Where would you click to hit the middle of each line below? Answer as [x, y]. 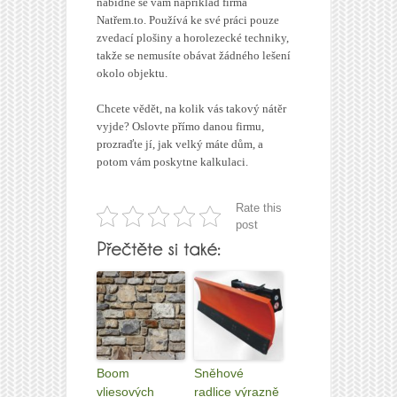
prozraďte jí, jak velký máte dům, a [180, 144]
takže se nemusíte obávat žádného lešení [194, 55]
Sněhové [219, 373]
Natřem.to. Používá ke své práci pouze [188, 19]
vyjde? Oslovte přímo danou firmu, [180, 126]
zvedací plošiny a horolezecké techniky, [193, 37]
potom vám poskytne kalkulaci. [172, 161]
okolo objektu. [132, 73]
